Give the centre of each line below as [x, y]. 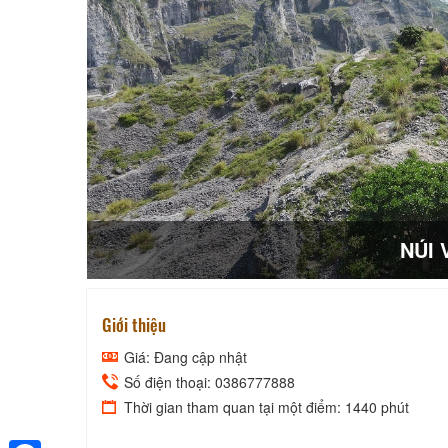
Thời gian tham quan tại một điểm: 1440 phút [264, 406]
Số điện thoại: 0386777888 [207, 381]
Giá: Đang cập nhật [183, 356]
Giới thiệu [134, 324]
